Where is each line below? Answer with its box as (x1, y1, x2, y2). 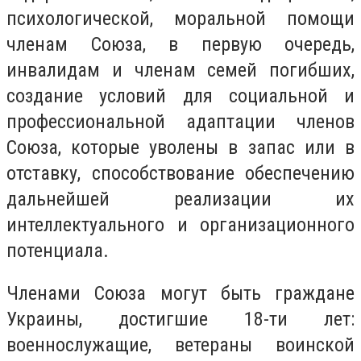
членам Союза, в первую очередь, (6, 32, 355, 56)
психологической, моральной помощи (6, 6, 355, 30)
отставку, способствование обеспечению (6, 161, 355, 185)
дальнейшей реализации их (6, 187, 355, 210)
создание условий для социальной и (6, 84, 355, 107)
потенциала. (6, 239, 109, 262)
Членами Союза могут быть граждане (6, 282, 355, 305)
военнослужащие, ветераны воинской (6, 334, 355, 357)
